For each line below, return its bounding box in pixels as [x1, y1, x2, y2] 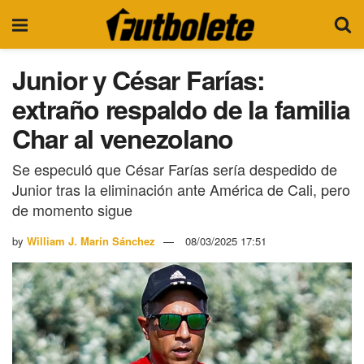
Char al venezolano [12, 119, 233, 157]
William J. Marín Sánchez [27, 232, 155, 249]
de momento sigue [12, 198, 132, 220]
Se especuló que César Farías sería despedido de [12, 158, 337, 180]
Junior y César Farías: [12, 61, 265, 98]
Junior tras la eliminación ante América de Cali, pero [12, 178, 350, 200]
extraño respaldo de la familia [12, 90, 350, 128]
